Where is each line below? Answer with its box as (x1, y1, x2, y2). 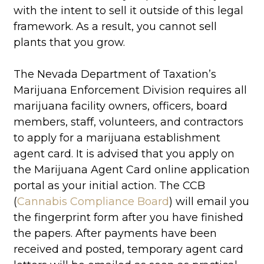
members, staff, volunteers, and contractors (13, 115, 243, 128)
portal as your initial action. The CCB (13, 179, 205, 192)
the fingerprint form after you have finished (13, 210, 243, 224)
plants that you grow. (13, 35, 125, 49)
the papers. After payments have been (13, 226, 217, 240)
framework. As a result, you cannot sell (13, 19, 217, 33)
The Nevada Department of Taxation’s (13, 67, 216, 81)
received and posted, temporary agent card (13, 242, 243, 256)
